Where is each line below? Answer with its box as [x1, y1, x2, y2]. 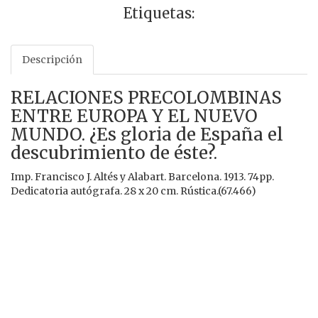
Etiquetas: [124, 4, 194, 22]
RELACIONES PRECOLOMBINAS [11, 86, 282, 109]
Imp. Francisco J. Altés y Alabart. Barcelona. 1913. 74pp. [11, 170, 274, 183]
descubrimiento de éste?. [11, 141, 217, 164]
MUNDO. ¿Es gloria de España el [11, 123, 283, 146]
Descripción [22, 53, 82, 66]
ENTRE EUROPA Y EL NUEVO [11, 104, 258, 127]
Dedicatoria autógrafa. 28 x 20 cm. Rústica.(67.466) [11, 184, 256, 197]
